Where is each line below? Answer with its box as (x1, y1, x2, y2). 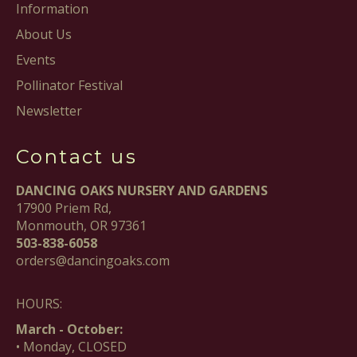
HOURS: (16, 295, 62, 313)
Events (16, 51, 56, 69)
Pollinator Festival (16, 76, 123, 95)
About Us (16, 25, 72, 44)
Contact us (16, 145, 137, 169)
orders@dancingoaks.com (16, 252, 170, 270)
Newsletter (16, 102, 82, 120)
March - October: (16, 320, 123, 339)
